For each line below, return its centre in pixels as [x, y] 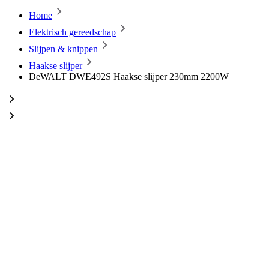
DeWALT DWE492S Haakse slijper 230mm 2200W [129, 77]
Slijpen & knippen [63, 49]
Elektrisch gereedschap [72, 32]
